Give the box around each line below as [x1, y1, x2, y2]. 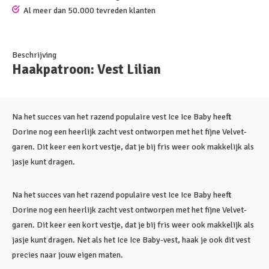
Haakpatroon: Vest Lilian [12, 61, 161, 78]
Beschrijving [12, 50, 56, 60]
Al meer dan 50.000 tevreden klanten [23, 5, 156, 16]
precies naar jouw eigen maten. [12, 250, 123, 260]
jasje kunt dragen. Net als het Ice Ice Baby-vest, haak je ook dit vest [12, 235, 250, 245]
